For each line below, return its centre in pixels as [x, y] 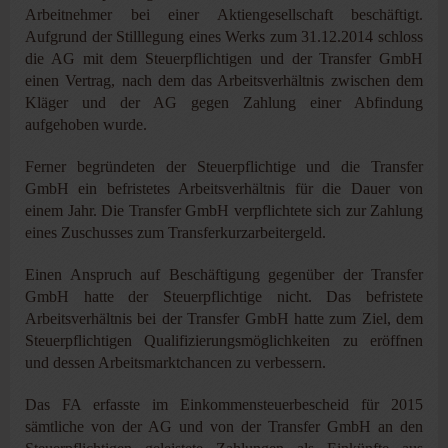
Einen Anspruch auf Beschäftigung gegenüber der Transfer [224, 274]
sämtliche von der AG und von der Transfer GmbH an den [224, 426]
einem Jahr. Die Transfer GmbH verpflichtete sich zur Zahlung [224, 210]
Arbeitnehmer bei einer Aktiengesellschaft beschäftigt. [224, 14]
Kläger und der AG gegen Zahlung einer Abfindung [224, 102]
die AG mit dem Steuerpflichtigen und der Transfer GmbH [224, 58]
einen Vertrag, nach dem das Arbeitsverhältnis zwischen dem [224, 80]
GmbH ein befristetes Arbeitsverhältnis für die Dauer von [224, 188]
